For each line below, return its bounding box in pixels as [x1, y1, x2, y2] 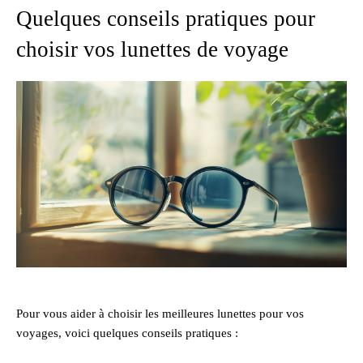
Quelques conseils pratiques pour [16, 6, 315, 32]
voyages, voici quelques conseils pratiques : [16, 326, 238, 340]
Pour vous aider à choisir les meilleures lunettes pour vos [16, 306, 304, 320]
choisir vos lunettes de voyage [16, 37, 288, 62]
